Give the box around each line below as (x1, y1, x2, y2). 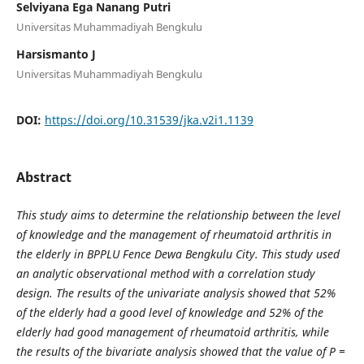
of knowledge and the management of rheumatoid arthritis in (15, 226, 331, 242)
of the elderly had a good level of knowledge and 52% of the (15, 304, 323, 320)
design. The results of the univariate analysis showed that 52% (15, 284, 336, 301)
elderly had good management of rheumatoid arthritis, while (15, 323, 329, 340)
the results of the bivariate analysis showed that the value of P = (15, 343, 345, 359)
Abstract (15, 167, 71, 186)
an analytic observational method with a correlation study (15, 265, 315, 281)
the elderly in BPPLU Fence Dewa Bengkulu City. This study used (15, 245, 340, 262)
